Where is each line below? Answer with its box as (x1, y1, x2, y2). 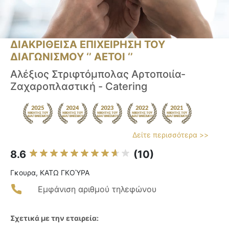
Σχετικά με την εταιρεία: (10, 214, 99, 223)
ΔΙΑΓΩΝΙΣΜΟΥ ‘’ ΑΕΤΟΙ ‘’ (10, 51, 133, 63)
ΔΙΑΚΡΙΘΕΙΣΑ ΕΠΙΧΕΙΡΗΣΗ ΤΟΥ (10, 38, 165, 51)
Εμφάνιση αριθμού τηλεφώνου (38, 184, 156, 195)
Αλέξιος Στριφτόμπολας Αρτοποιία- (10, 68, 186, 81)
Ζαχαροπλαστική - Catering (10, 80, 147, 93)
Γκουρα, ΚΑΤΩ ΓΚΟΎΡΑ (10, 168, 89, 177)
